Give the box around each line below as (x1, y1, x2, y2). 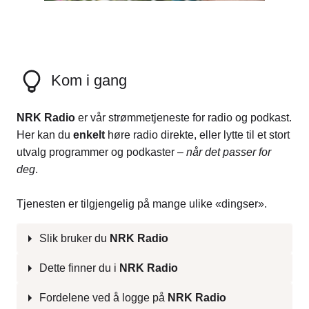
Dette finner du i (39, 262, 119, 275)
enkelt (73, 129, 108, 141)
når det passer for (186, 146, 271, 159)
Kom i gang (47, 71, 127, 89)
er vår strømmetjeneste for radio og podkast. (78, 112, 292, 124)
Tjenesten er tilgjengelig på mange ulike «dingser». (17, 198, 267, 210)
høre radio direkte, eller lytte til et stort (108, 129, 290, 141)
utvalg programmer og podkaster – (17, 146, 186, 159)
